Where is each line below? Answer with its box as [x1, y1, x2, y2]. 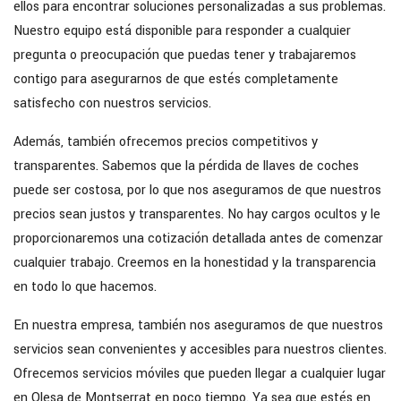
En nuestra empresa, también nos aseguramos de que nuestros [13, 315, 383, 335]
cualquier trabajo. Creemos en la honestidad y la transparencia [13, 252, 376, 272]
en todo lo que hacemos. [13, 277, 157, 296]
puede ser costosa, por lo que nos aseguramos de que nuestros [13, 180, 381, 200]
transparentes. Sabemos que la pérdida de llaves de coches [13, 156, 359, 175]
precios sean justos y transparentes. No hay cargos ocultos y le [13, 204, 380, 224]
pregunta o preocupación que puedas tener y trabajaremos [13, 45, 356, 64]
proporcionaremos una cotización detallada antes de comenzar [13, 228, 383, 248]
